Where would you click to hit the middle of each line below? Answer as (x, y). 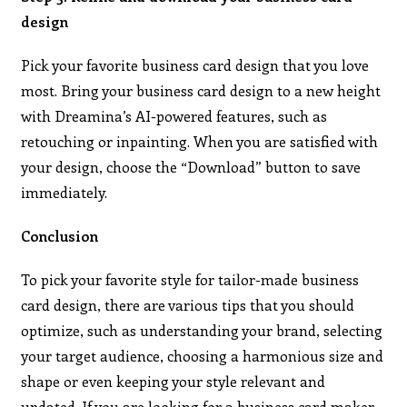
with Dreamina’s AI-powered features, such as (174, 115)
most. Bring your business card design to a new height (201, 90)
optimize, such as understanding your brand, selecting (202, 330)
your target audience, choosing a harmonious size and (203, 355)
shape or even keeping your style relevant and (174, 381)
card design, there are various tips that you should (188, 304)
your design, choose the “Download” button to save (191, 166)
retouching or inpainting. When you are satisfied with (200, 141)
